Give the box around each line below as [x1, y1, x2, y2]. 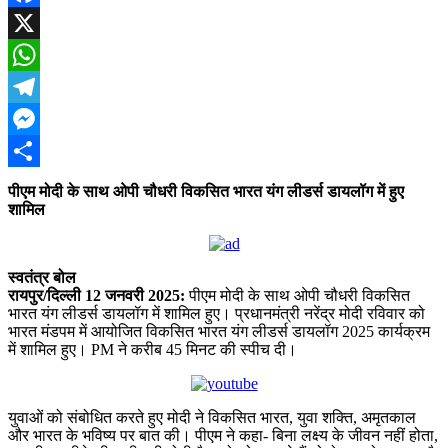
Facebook [8, 13, 70, 31]
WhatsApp [8, 77, 76, 95]
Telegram [8, 109, 67, 127]
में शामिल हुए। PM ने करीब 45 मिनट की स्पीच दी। [8, 340, 297, 358]
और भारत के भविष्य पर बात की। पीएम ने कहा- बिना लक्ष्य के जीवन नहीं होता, [8, 426, 438, 444]
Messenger [8, 141, 76, 159]
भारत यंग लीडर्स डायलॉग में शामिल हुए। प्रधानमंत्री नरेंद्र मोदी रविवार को [8, 304, 425, 322]
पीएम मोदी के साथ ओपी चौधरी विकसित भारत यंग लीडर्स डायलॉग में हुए [8, 182, 404, 200]
